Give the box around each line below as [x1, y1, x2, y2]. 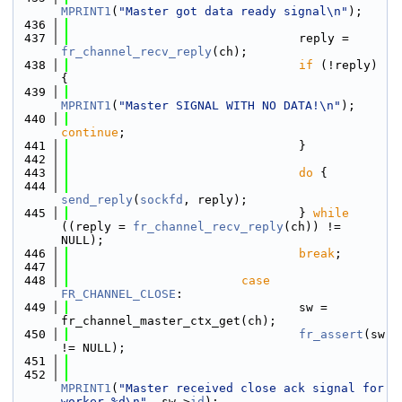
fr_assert [299, 328, 363, 341]
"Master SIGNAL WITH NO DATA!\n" [118, 99, 341, 112]
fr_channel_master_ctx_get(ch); [61, 314, 276, 328]
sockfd [140, 193, 183, 206]
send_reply [61, 193, 133, 206]
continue [61, 126, 118, 139]
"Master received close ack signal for [118, 381, 384, 395]
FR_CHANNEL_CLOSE [61, 287, 176, 301]
